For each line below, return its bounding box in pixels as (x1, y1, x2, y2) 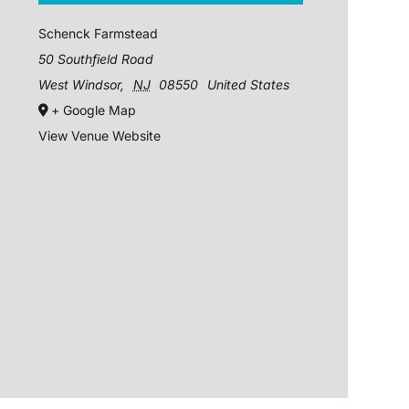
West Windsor (38, 77, 121, 93)
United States (206, 77, 289, 93)
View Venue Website (38, 128, 162, 144)
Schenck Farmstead (38, 26, 159, 42)
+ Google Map (51, 102, 137, 119)
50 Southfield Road (38, 51, 154, 68)
